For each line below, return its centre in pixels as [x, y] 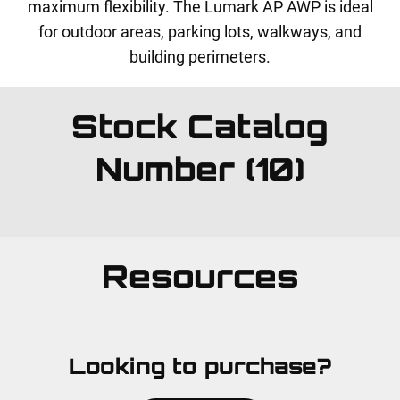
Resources [200, 276]
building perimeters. [200, 57]
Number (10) [200, 169]
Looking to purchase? [200, 366]
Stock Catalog [200, 126]
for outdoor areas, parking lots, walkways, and [200, 32]
